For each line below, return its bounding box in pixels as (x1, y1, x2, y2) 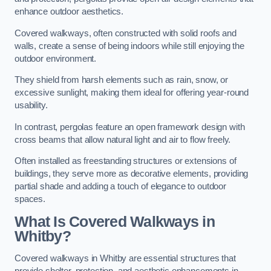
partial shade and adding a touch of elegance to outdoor (15, 181, 227, 192)
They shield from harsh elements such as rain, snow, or (15, 75, 229, 85)
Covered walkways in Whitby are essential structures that (15, 253, 236, 264)
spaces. (15, 194, 45, 204)
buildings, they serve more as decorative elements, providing (15, 169, 249, 179)
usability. (15, 100, 48, 111)
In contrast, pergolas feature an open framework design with (15, 122, 245, 132)
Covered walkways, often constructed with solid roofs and (15, 28, 237, 38)
